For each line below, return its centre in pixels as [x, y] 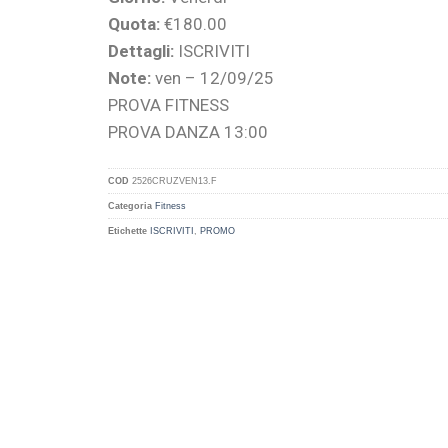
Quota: [133, 24]
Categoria [129, 206]
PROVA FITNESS [168, 105]
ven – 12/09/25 [212, 78]
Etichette [127, 231]
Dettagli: [140, 51]
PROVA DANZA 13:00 [187, 132]
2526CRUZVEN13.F [174, 181]
